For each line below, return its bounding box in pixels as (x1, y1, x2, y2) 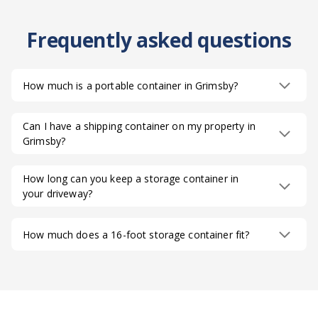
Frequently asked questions (26, 26, 292, 54)
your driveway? (23, 187, 92, 201)
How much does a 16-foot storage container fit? (23, 227, 250, 241)
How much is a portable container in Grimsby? (23, 78, 238, 92)
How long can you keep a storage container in (23, 172, 239, 186)
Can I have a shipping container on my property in (23, 119, 256, 133)
